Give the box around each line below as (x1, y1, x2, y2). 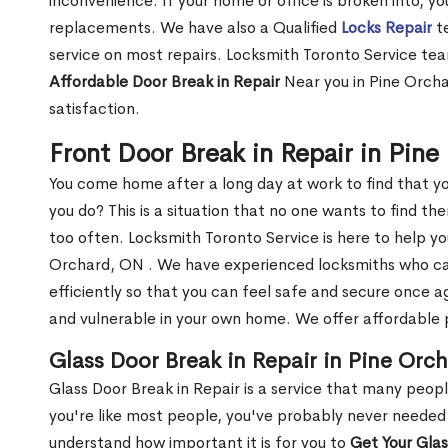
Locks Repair (341, 17, 432, 39)
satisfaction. (49, 98, 140, 120)
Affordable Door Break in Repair (49, 71, 280, 93)
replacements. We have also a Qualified (49, 17, 341, 39)
